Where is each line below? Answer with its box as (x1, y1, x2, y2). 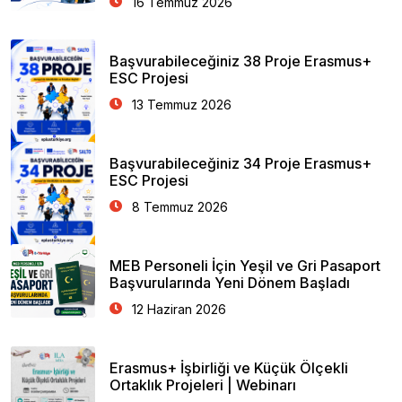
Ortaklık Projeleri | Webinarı (109, 376, 296, 394)
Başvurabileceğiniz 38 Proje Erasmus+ (109, 52, 371, 70)
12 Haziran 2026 (132, 301, 226, 317)
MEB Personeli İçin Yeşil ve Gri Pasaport (109, 257, 380, 275)
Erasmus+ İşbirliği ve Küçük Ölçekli (109, 359, 348, 377)
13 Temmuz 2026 (132, 97, 232, 112)
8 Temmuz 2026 (132, 199, 228, 214)
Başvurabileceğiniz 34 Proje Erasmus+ (109, 154, 371, 172)
